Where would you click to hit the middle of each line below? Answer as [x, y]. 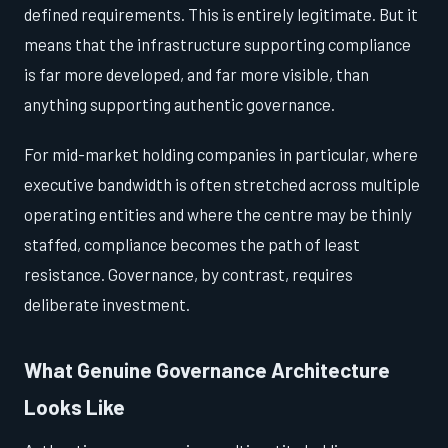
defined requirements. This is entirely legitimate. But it [221, 14]
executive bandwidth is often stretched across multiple [222, 184]
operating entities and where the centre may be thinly [218, 214]
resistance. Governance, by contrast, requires [188, 274]
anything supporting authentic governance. [179, 104]
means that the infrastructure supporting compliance [217, 44]
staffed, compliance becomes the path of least [192, 244]
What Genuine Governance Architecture [207, 370]
